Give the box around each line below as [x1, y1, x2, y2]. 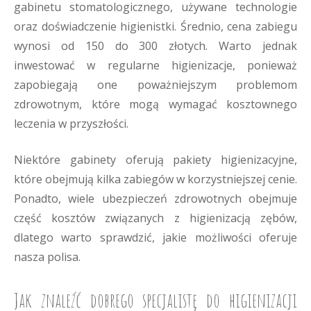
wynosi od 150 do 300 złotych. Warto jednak [14, 38, 297, 53]
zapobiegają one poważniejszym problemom [14, 77, 297, 92]
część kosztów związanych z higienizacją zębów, [14, 210, 297, 226]
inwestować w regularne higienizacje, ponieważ [14, 58, 297, 73]
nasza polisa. [14, 249, 81, 264]
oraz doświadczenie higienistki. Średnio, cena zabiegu [14, 19, 297, 34]
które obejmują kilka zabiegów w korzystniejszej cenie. [14, 171, 297, 187]
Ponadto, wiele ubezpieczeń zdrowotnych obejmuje [14, 191, 297, 206]
